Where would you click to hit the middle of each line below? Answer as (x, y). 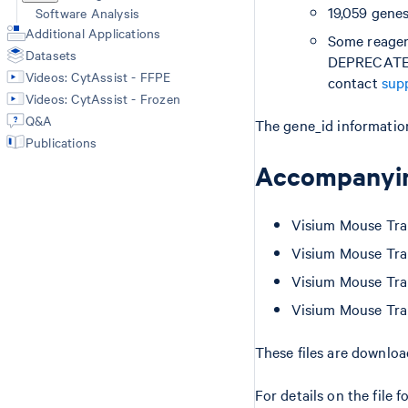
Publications (61, 142)
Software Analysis (87, 13)
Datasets (51, 55)
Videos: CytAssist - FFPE (98, 76)
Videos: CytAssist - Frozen (103, 98)
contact (354, 82)
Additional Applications (93, 33)
